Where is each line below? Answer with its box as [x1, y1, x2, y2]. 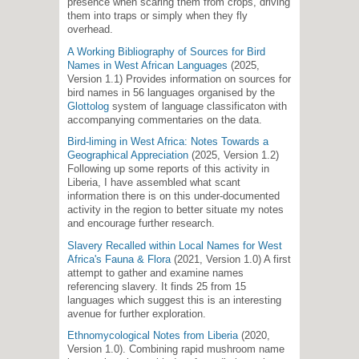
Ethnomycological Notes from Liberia [67, 329, 238, 341]
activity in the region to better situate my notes [67, 204, 284, 216]
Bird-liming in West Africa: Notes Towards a [67, 135, 268, 148]
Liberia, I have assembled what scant [67, 176, 240, 189]
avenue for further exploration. [67, 307, 206, 320]
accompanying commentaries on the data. [67, 113, 262, 126]
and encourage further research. [67, 217, 215, 230]
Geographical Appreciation [67, 149, 188, 162]
